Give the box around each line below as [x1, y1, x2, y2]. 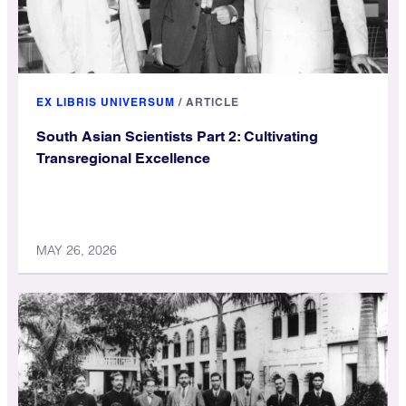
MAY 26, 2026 [36, 242, 117, 259]
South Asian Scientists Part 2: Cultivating [36, 128, 318, 146]
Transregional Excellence [36, 150, 210, 168]
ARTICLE [186, 95, 239, 110]
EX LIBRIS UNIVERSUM [36, 95, 175, 110]
